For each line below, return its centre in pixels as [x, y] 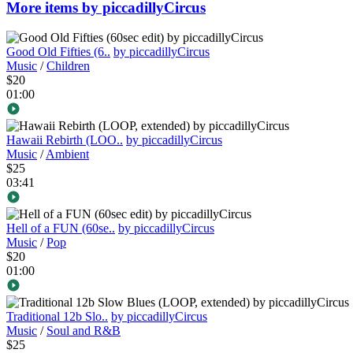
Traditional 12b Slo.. [57, 317]
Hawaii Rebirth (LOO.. [65, 140]
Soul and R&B [84, 331]
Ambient [67, 154]
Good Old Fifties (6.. [58, 52]
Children [68, 66]
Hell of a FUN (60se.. [61, 229]
